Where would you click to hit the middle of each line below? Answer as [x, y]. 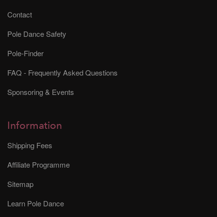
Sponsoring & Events [41, 92]
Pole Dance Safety [37, 33]
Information [35, 125]
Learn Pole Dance [36, 203]
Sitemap [20, 184]
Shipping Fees [30, 145]
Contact [20, 14]
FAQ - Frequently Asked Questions [62, 72]
